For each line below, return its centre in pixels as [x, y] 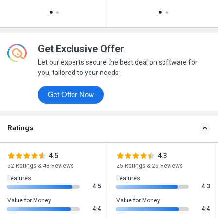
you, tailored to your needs [78, 73]
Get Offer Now [86, 95]
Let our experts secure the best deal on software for [118, 63]
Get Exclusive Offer [81, 49]
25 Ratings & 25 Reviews [150, 166]
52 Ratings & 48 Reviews [41, 166]
